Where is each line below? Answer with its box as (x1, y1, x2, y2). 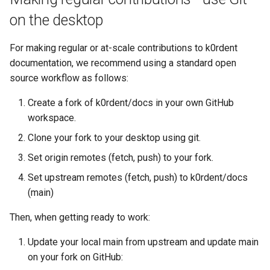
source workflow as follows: (10, 72, 128, 84)
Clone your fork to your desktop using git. (28, 131, 201, 143)
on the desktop (10, 11, 103, 29)
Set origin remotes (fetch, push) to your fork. (28, 151, 213, 163)
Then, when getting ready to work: (10, 211, 150, 223)
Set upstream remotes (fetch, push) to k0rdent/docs (28, 171, 248, 183)
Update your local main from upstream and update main (28, 236, 259, 248)
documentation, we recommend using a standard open (10, 57, 236, 69)
